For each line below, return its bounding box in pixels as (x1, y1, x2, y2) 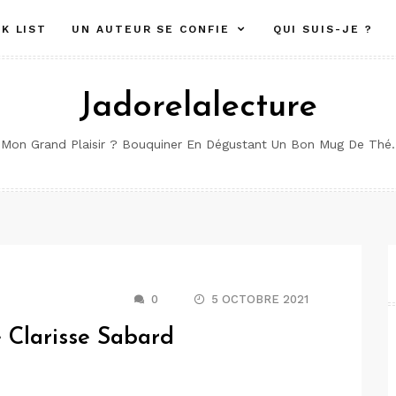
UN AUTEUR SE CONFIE (72, 23, 230, 35)
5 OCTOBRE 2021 (211, 293, 308, 306)
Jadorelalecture (79, 90, 317, 125)
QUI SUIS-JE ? (272, 23, 373, 35)
